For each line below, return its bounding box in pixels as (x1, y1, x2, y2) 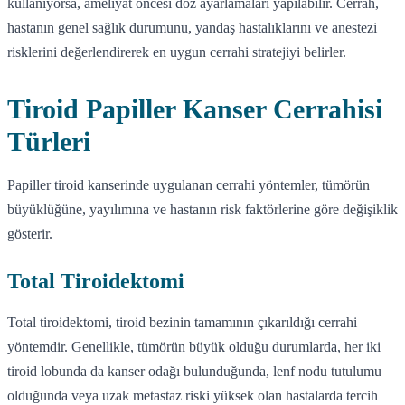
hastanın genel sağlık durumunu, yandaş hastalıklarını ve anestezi (7, 19, 377, 35)
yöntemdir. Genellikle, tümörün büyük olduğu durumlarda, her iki (7, 338, 381, 354)
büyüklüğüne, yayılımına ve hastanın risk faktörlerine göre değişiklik (7, 201, 398, 217)
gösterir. (7, 225, 52, 241)
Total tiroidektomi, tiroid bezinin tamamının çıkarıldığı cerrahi (7, 314, 357, 330)
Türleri (7, 126, 90, 156)
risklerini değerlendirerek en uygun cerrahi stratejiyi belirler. (7, 43, 346, 60)
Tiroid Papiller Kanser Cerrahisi (7, 93, 382, 124)
